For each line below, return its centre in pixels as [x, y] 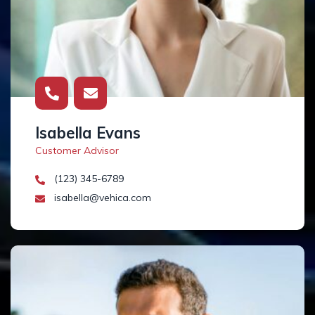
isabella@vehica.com [101, 198]
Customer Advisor [77, 151]
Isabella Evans [88, 133]
